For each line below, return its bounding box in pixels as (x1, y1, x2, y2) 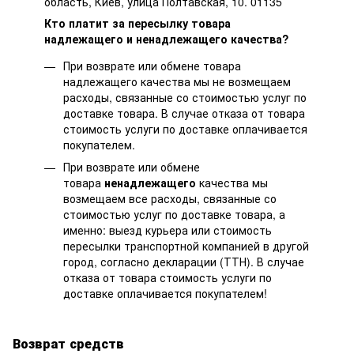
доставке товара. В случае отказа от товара (63, 104, 305, 121)
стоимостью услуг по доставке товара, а (63, 206, 285, 223)
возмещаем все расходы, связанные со (63, 190, 277, 207)
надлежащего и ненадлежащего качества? (44, 30, 289, 47)
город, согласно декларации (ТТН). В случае (63, 254, 304, 270)
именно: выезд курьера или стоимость (63, 222, 272, 239)
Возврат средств (13, 333, 124, 352)
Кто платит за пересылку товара (44, 14, 231, 31)
